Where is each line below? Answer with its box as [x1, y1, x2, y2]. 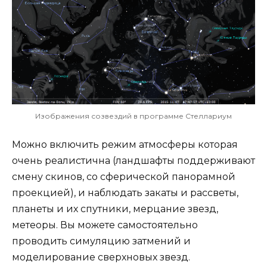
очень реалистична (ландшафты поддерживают [12, 154, 255, 166]
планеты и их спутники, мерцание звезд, [12, 203, 218, 215]
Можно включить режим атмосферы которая [12, 138, 238, 150]
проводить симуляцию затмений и [12, 235, 191, 247]
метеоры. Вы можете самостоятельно [12, 219, 198, 231]
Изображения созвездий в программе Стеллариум [35, 111, 232, 120]
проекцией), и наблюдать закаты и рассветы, [12, 187, 238, 198]
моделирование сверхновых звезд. [12, 251, 190, 263]
